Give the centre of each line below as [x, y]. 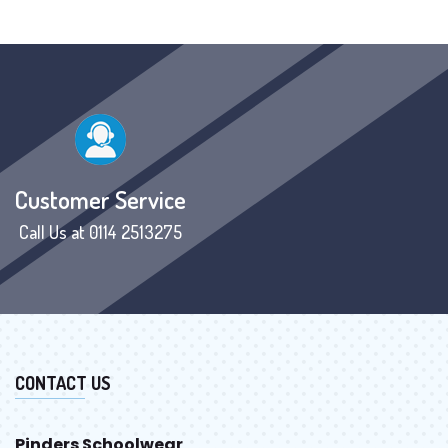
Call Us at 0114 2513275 [100, 232]
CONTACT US [63, 383]
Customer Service [100, 199]
